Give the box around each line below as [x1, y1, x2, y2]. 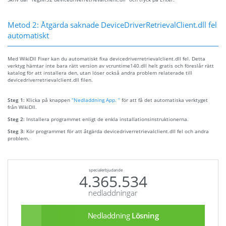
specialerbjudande [88, 167, 123, 173]
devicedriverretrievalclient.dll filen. [8, 76, 93, 84]
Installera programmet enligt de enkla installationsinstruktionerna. [26, 116, 189, 123]
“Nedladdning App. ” [72, 96, 120, 104]
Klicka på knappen [26, 96, 72, 104]
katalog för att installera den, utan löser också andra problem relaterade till [8, 69, 192, 77]
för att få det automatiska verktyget [120, 96, 208, 104]
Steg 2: [8, 116, 26, 123]
